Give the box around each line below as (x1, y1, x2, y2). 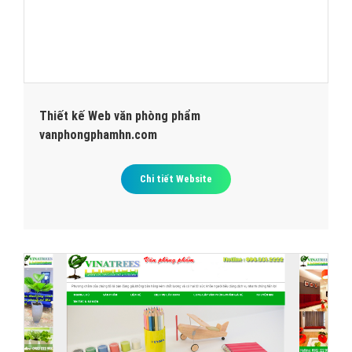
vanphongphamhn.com (39, 126, 157, 142)
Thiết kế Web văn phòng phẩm (39, 108, 200, 123)
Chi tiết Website (140, 172, 212, 185)
